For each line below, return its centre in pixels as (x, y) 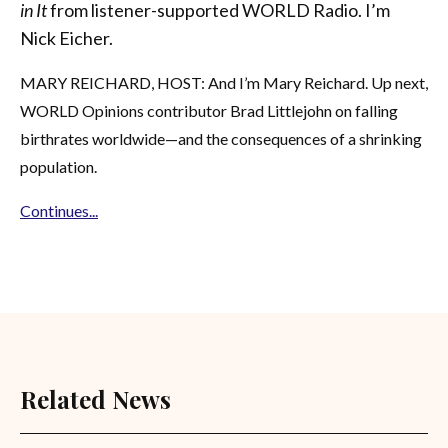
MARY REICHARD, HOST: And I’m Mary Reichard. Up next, (224, 82)
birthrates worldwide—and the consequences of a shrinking (221, 138)
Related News (95, 399)
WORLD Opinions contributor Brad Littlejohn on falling (209, 110)
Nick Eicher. (66, 38)
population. (58, 166)
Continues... (59, 210)
